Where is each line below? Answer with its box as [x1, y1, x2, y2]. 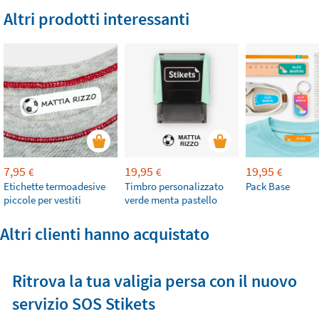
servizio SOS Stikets [11, 292, 155, 315]
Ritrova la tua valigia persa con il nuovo [11, 269, 297, 292]
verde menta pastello [125, 192, 217, 206]
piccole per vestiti [4, 192, 81, 206]
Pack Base [246, 179, 290, 193]
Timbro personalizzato [125, 179, 224, 193]
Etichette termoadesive [4, 179, 105, 193]
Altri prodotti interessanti [4, 7, 189, 30]
